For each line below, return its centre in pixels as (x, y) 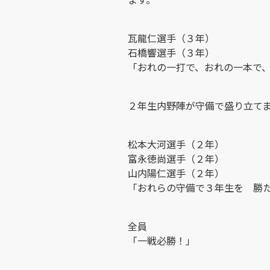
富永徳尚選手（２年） (176, 158)
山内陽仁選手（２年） (176, 173)
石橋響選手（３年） (171, 52)
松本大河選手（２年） (176, 144)
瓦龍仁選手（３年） (171, 38)
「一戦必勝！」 (162, 240)
